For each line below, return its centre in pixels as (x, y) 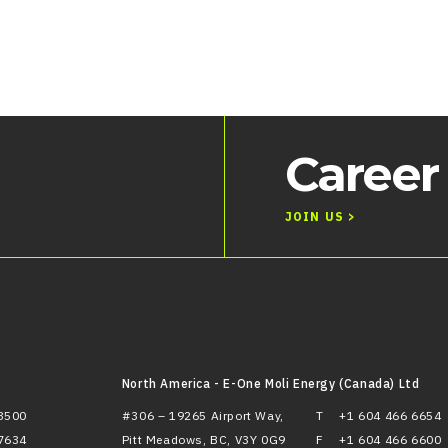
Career (361, 174)
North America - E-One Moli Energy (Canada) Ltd (270, 383)
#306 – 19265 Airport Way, (202, 415)
